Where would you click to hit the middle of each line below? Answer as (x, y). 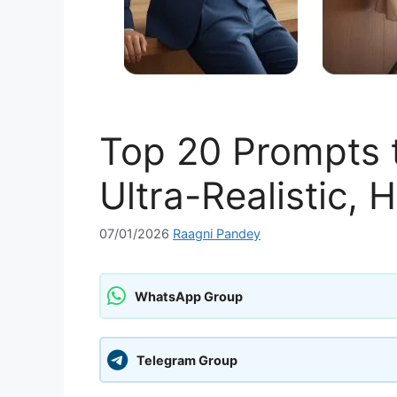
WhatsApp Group (189, 296)
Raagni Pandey (217, 234)
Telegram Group (187, 360)
